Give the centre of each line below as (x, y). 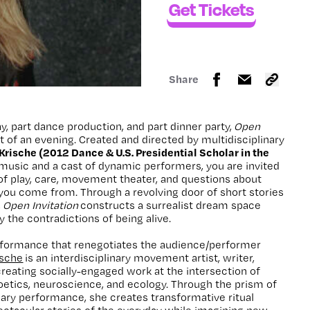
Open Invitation (41, 205)
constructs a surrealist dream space (170, 205)
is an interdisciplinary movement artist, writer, (139, 257)
